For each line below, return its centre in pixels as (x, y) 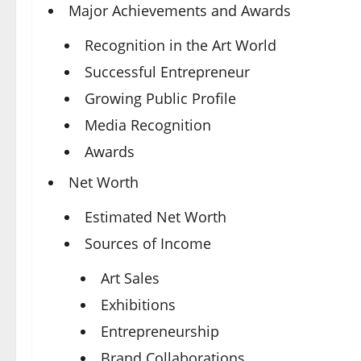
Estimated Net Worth (156, 217)
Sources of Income (148, 243)
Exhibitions (138, 305)
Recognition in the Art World (180, 45)
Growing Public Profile (160, 98)
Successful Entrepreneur (167, 72)
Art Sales (130, 278)
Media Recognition (148, 125)
